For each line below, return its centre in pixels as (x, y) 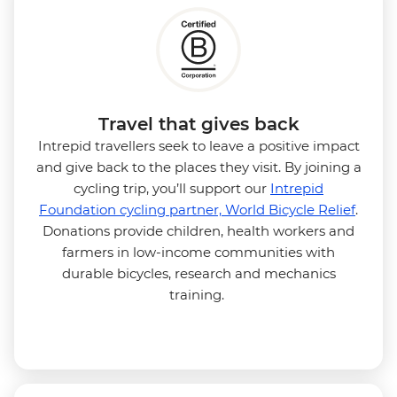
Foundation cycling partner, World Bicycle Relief (197, 209)
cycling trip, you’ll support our (172, 188)
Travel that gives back (198, 124)
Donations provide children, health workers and (198, 230)
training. (198, 294)
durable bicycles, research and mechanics (198, 273)
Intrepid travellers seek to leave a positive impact (198, 145)
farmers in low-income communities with (198, 252)
